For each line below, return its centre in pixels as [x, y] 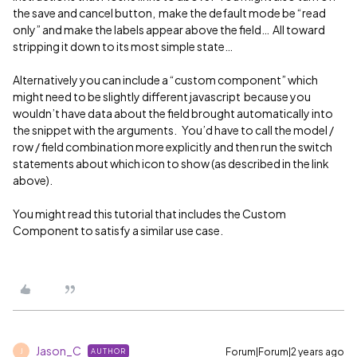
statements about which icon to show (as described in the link [171, 163]
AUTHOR [108, 351]
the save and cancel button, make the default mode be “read [169, 13]
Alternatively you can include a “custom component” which [165, 80]
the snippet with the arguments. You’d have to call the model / [173, 130]
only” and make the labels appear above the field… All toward [169, 29]
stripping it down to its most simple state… [124, 46]
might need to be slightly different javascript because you [162, 96]
